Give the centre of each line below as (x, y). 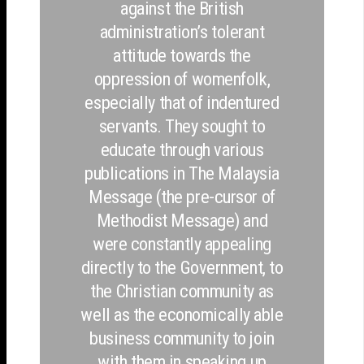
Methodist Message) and (182, 220)
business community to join (182, 338)
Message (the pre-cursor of (182, 196)
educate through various (182, 149)
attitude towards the (182, 55)
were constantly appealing (182, 243)
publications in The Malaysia (182, 173)
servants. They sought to (182, 126)
